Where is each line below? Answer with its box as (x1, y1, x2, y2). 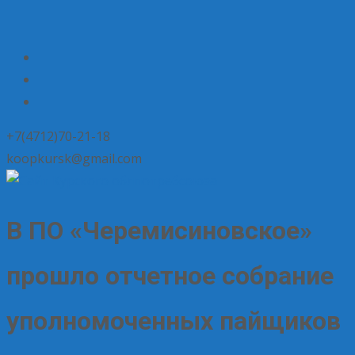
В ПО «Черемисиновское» (6, 216, 312, 246)
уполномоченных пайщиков (6, 306, 341, 337)
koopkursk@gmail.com (6, 150, 142, 167)
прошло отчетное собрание (6, 261, 334, 292)
